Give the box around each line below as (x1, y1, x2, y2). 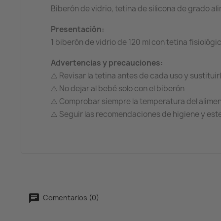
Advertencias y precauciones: (50, 58, 163, 68)
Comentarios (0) (41, 192, 99, 202)
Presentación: (50, 24, 104, 35)
